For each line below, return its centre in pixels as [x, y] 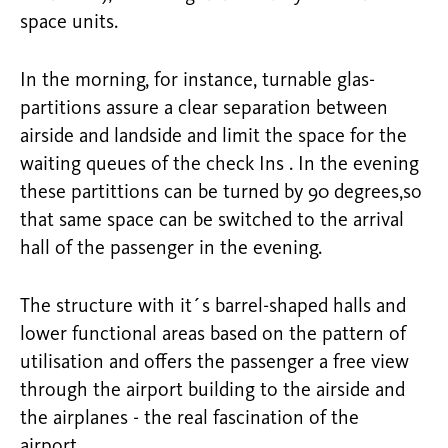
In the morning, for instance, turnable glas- [197, 81]
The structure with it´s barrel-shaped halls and [213, 307]
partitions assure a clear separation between [204, 109]
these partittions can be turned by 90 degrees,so [221, 193]
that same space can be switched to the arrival [212, 221]
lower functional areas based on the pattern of [213, 335]
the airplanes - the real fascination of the [189, 419]
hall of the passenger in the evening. [171, 249]
